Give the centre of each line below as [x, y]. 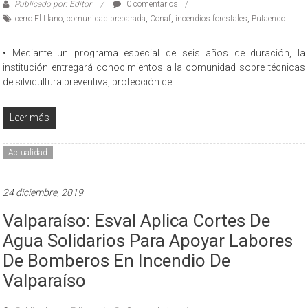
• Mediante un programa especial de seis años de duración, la [154, 53]
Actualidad [28, 152]
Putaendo [269, 18]
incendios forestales [212, 18]
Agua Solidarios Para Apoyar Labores [148, 240]
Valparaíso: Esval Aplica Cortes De [137, 220]
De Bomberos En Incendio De [117, 260]
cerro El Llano [39, 18]
